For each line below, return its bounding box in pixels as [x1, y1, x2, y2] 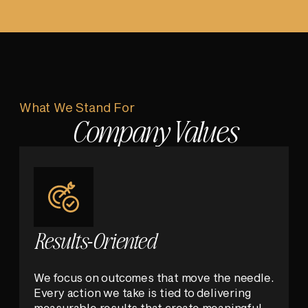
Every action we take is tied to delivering [33, 286, 251, 300]
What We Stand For [19, 100, 135, 115]
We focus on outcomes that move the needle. [33, 271, 274, 285]
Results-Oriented [33, 225, 156, 254]
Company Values [71, 111, 236, 150]
